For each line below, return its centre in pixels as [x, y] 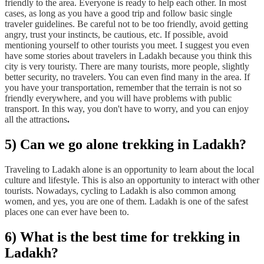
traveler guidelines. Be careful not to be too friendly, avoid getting [126, 24]
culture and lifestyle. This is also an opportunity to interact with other [132, 180]
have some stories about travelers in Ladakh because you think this [128, 56]
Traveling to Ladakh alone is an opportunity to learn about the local [129, 169]
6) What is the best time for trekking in [122, 237]
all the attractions [36, 120]
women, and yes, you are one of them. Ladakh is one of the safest [126, 201]
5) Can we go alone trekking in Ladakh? [126, 144]
